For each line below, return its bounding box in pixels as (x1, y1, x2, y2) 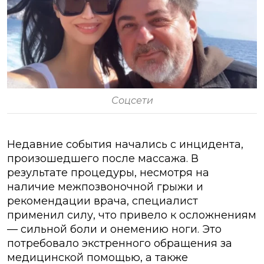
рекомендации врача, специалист (7, 194, 198, 208)
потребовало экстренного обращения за (7, 237, 232, 250)
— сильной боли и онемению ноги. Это (7, 223, 222, 236)
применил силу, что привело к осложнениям (7, 209, 256, 222)
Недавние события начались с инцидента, (7, 138, 243, 151)
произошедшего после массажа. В (7, 152, 199, 166)
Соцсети (111, 95, 153, 107)
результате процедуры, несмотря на (7, 166, 209, 180)
